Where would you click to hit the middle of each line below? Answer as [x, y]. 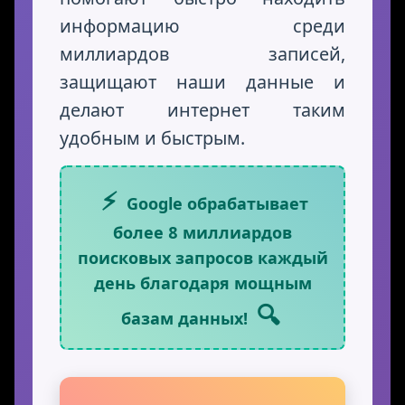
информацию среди [202, 26]
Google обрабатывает [215, 204]
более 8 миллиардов [202, 233]
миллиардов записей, [202, 54]
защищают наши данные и [202, 82]
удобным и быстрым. [152, 138]
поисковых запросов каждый [202, 258]
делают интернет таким [202, 110]
